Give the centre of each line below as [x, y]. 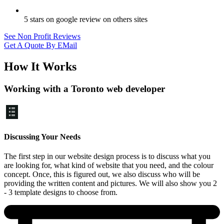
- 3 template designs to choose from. [61, 192]
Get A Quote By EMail [40, 45]
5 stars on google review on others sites [86, 19]
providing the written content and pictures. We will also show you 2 [110, 183]
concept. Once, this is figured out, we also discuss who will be [102, 174]
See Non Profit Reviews [42, 36]
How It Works [40, 67]
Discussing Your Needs [42, 137]
